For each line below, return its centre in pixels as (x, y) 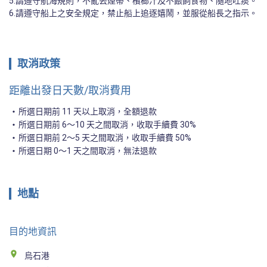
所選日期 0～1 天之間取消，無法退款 (88, 151)
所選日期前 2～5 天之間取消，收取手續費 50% (105, 138)
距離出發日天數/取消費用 (70, 91)
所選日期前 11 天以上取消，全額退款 (88, 112)
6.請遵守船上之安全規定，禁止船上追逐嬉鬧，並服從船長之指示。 (133, 13)
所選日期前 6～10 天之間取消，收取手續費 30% (107, 125)
